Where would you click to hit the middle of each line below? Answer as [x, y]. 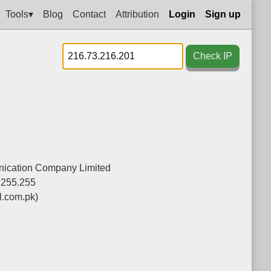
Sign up [223, 14]
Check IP [213, 56]
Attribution [137, 14]
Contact [89, 14]
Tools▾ [19, 14]
